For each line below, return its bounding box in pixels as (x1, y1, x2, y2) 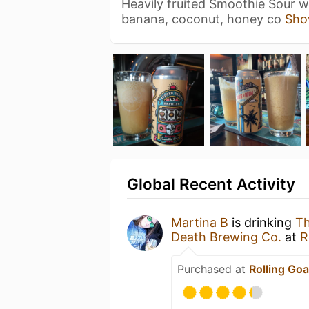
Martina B (171, 215, 228, 230)
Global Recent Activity (127, 175, 295, 193)
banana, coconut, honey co (121, 12, 285, 26)
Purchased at (177, 262, 249, 276)
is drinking (228, 215, 295, 230)
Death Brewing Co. (171, 230, 281, 244)
